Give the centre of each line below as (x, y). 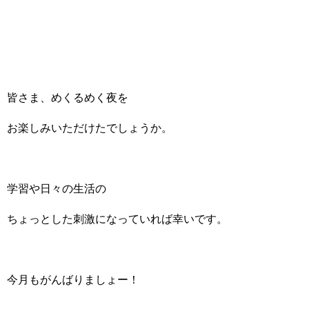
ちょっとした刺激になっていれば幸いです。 (117, 219)
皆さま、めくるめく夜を (68, 98)
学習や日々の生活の (57, 189)
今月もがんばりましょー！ (73, 280)
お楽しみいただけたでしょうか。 (90, 128)
